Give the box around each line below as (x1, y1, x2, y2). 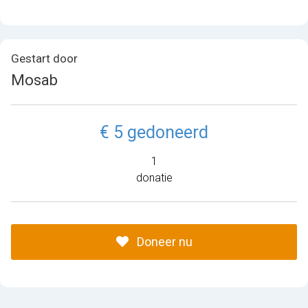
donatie (135, 171, 173, 184)
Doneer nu (133, 234, 192, 249)
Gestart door (11, 52, 78, 65)
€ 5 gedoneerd (100, 122, 208, 142)
